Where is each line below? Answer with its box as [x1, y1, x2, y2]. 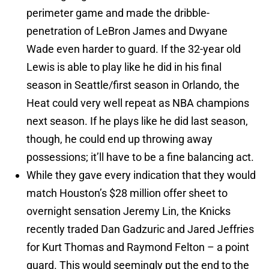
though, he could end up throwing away [26, 133, 213, 146]
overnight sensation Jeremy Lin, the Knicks [26, 205, 231, 218]
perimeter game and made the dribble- [26, 7, 210, 20]
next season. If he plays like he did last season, [26, 115, 248, 128]
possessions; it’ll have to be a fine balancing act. [26, 151, 254, 164]
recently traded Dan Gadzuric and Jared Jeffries [26, 223, 254, 236]
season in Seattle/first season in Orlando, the [26, 79, 240, 92]
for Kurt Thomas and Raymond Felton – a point [26, 241, 249, 254]
